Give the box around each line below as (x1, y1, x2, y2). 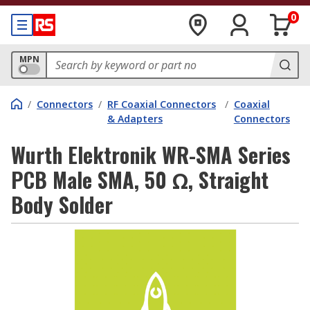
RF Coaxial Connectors (107, 98, 216, 111)
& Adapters (107, 112, 163, 125)
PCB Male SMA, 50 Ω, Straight (11, 164, 268, 195)
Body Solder (11, 189, 113, 220)
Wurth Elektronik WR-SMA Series (11, 139, 291, 170)
